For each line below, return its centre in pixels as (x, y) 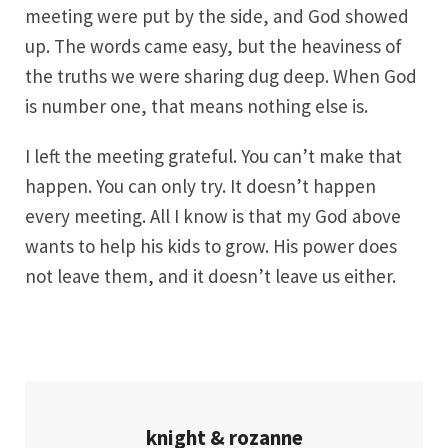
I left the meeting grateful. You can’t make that (213, 156)
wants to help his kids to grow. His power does (211, 246)
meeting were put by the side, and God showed (217, 16)
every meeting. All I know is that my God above (213, 216)
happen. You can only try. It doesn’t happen (200, 186)
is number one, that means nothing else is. (196, 106)
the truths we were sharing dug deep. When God (221, 76)
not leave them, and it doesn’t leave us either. (210, 276)
